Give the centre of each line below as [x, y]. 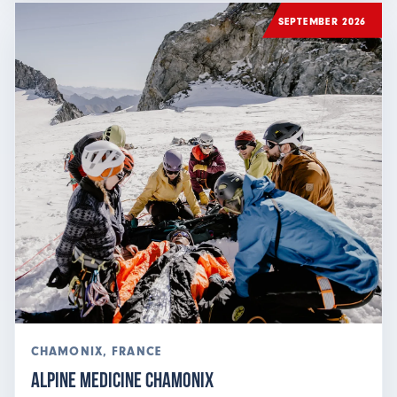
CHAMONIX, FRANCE [96, 351]
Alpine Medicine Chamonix [122, 379]
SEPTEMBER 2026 [322, 21]
